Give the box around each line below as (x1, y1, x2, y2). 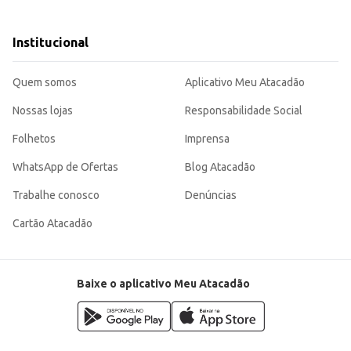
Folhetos (13, 132, 56, 146)
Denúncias (185, 189, 237, 202)
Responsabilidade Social (185, 104, 302, 118)
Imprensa (185, 132, 230, 146)
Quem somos (13, 76, 77, 89)
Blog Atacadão (185, 161, 255, 174)
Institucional (13, 35, 89, 50)
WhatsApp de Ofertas (13, 161, 118, 174)
